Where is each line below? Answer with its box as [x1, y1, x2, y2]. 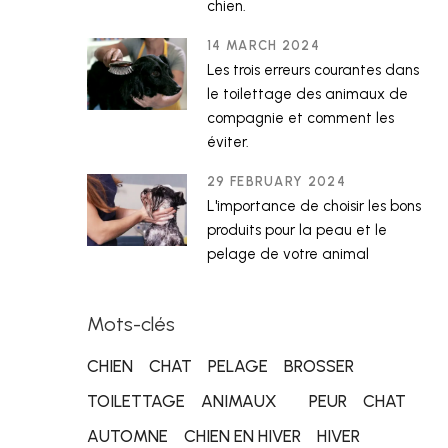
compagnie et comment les [207, 109, 394, 127]
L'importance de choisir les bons [207, 197, 421, 215]
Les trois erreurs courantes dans [207, 61, 419, 79]
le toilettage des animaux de [207, 85, 408, 103]
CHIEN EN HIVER [184, 426, 301, 446]
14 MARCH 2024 [207, 38, 320, 53]
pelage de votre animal [207, 245, 369, 263]
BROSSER [284, 356, 354, 376]
